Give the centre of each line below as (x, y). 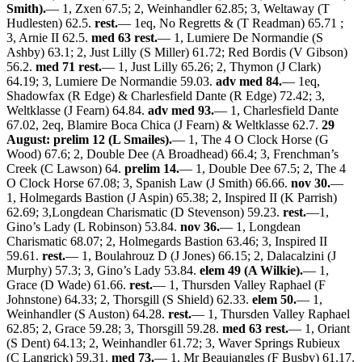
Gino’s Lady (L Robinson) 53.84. (93, 226)
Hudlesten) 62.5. (51, 23)
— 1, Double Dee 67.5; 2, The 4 (263, 168)
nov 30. (311, 183)
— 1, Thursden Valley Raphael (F (239, 284)
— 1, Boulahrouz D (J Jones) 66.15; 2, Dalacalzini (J (201, 255)
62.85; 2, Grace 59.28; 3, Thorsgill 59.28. (114, 328)
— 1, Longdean (260, 226)
